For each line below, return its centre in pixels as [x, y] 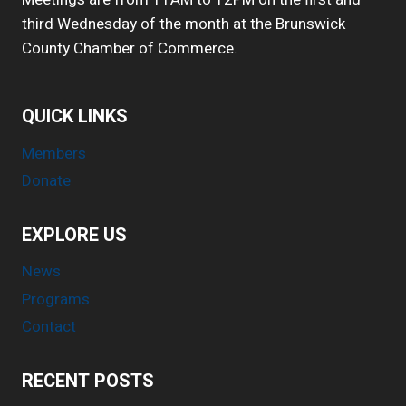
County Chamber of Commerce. [130, 48]
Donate [46, 181]
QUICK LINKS [75, 116]
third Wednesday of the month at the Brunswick [184, 24]
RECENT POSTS [88, 381]
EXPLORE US [74, 235]
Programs [56, 299]
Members [54, 153]
